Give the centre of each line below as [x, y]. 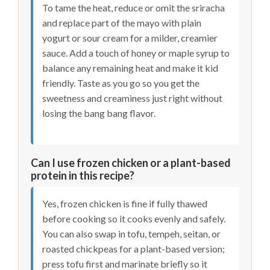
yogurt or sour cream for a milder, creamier [130, 37]
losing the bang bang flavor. [99, 113]
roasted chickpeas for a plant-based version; [133, 249]
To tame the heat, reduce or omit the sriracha [133, 7]
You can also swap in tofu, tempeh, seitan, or [131, 234]
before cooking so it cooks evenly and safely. [134, 219]
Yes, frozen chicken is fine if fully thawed [125, 204]
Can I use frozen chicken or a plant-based [131, 163]
